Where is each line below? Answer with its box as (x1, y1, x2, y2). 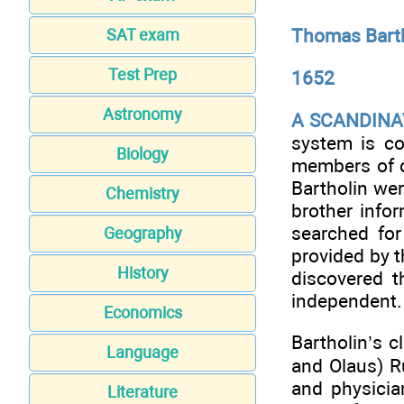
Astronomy (103, 105, 182, 124)
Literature (107, 382, 178, 402)
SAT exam (106, 25, 179, 45)
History (116, 263, 169, 283)
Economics (103, 303, 182, 323)
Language (106, 343, 179, 363)
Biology (116, 144, 169, 164)
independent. (291, 289, 402, 312)
